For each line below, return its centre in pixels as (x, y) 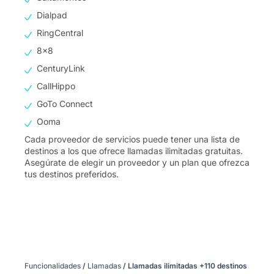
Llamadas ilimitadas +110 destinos (187, 266)
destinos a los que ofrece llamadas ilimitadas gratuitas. (134, 151)
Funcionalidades (53, 266)
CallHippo (56, 86)
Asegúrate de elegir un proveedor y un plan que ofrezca (137, 162)
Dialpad (52, 15)
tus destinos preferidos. (72, 174)
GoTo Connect (65, 104)
